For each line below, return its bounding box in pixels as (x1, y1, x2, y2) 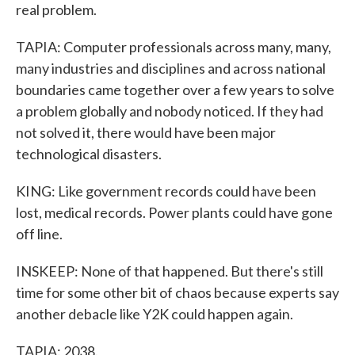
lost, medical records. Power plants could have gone (16, 204, 333, 221)
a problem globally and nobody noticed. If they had (16, 102, 323, 120)
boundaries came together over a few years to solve (16, 81, 334, 98)
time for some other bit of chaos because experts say (16, 284, 339, 301)
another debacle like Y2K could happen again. (16, 305, 293, 323)
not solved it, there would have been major (16, 124, 276, 141)
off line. (16, 225, 63, 242)
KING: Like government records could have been (16, 182, 316, 200)
